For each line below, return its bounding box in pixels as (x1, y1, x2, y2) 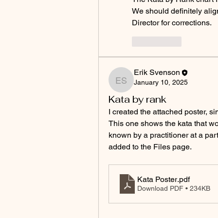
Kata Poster (137, 175, 177, 184)
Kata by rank (109, 92, 166, 106)
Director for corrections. (132, 18, 212, 27)
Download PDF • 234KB (137, 184, 210, 193)
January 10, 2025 (134, 78, 188, 86)
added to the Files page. (109, 142, 192, 151)
